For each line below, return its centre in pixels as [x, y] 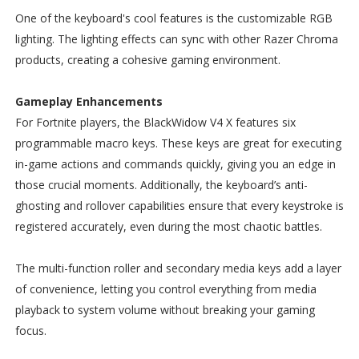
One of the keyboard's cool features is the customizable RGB [173, 18]
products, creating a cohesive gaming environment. [147, 59]
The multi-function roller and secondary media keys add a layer [178, 268]
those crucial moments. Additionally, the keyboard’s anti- [161, 184]
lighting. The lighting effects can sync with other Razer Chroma [176, 38]
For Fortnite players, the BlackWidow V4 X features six [155, 122]
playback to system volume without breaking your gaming [165, 309]
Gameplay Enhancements [89, 101]
